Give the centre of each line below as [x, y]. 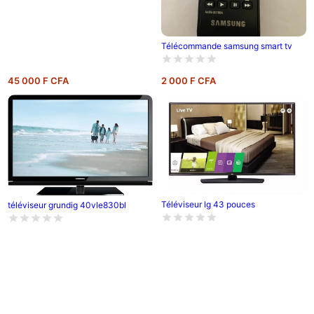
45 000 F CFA [38, 81]
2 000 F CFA [188, 81]
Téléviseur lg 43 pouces [208, 205]
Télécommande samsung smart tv [226, 46]
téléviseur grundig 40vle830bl [67, 205]
